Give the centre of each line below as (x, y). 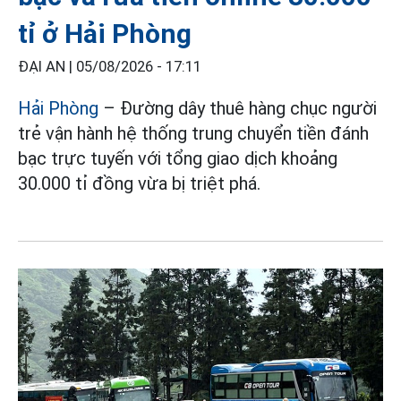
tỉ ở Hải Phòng (105, 33)
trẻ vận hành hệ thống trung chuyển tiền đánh (193, 133)
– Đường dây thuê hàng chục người (240, 108)
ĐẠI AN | (47, 66)
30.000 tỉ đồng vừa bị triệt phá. (139, 183)
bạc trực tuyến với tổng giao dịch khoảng (178, 158)
